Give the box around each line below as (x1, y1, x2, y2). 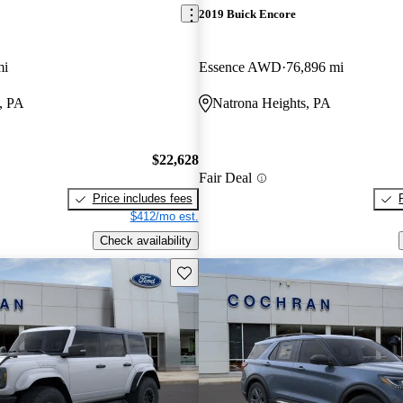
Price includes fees (92, 192, 193, 206)
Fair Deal (198, 170, 252, 186)
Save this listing (175, 264, 260, 278)
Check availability (99, 234, 192, 248)
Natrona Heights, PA (211, 94, 331, 111)
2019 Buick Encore (198, 6, 296, 21)
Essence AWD (198, 58, 282, 75)
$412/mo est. (130, 210, 199, 224)
